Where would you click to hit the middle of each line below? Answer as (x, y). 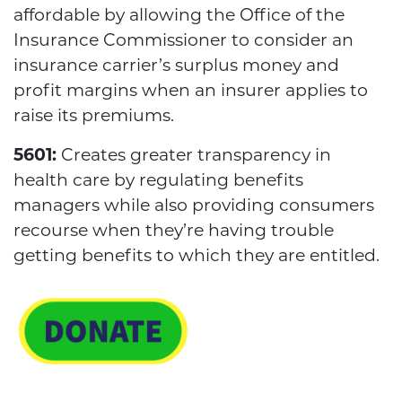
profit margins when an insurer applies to (191, 91)
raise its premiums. (94, 116)
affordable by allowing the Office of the (179, 15)
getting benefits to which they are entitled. (197, 256)
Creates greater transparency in (194, 155)
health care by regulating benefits (158, 180)
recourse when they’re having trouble (174, 231)
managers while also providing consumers (194, 205)
